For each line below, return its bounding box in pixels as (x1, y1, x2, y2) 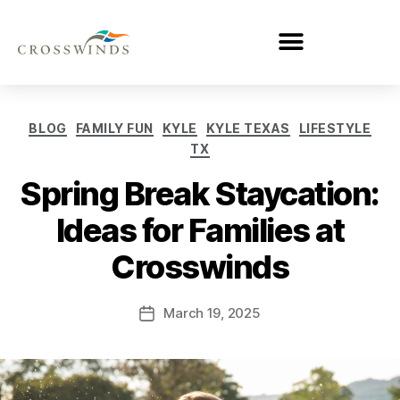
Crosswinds (111, 246, 289, 287)
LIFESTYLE (298, 120, 371, 136)
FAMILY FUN (75, 120, 154, 136)
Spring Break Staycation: (21, 173, 379, 213)
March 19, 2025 (163, 304, 261, 321)
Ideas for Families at (55, 210, 345, 250)
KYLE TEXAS (205, 120, 290, 136)
